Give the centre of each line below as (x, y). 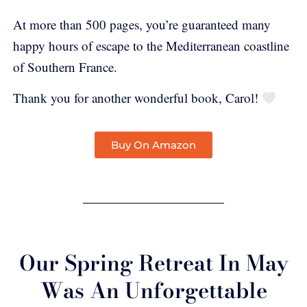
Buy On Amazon (153, 145)
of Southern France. (65, 66)
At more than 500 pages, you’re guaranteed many (142, 24)
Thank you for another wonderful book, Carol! (137, 98)
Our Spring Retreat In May (153, 263)
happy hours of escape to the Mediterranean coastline (151, 45)
